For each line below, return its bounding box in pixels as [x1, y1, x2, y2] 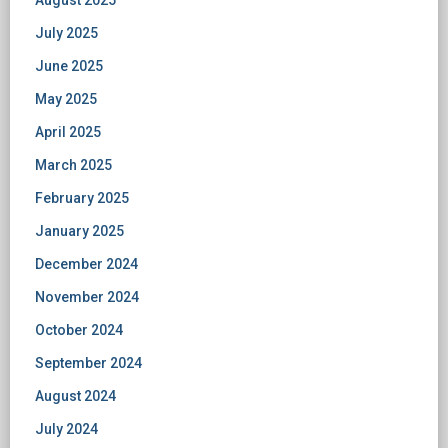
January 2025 [35, 223, 124, 239]
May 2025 [35, 91, 97, 107]
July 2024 [35, 421, 98, 437]
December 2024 [35, 256, 138, 272]
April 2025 [35, 124, 101, 140]
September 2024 [35, 355, 142, 371]
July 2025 [35, 25, 98, 41]
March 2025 [35, 157, 112, 173]
